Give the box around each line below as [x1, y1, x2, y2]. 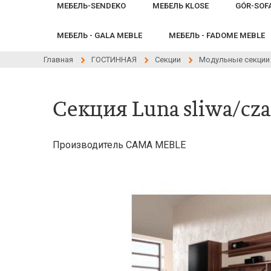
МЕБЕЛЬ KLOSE [152, 1, 209, 10]
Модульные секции [199, 55, 270, 64]
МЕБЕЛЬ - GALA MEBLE [57, 31, 142, 40]
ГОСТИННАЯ [91, 55, 137, 64]
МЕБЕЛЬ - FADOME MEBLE [169, 31, 265, 40]
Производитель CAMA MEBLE [53, 139, 186, 151]
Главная [44, 55, 73, 64]
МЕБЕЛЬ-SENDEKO [57, 1, 126, 10]
